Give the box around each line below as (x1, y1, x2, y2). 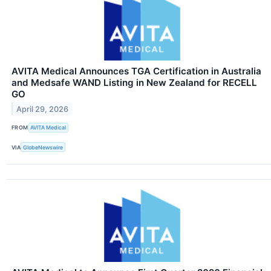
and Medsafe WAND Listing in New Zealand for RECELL (11, 76, 257, 88)
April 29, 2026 (16, 104, 69, 114)
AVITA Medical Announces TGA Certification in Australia (11, 65, 261, 77)
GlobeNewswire (23, 143, 64, 151)
